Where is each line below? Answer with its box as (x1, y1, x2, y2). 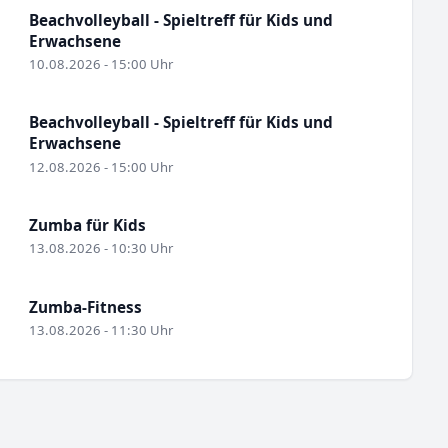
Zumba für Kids (28, 215, 146, 235)
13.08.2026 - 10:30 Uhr (28, 239, 173, 258)
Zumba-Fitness (28, 296, 142, 317)
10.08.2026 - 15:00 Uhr (28, 54, 173, 73)
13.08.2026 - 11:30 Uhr (28, 321, 173, 340)
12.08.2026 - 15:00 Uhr (28, 157, 173, 176)
